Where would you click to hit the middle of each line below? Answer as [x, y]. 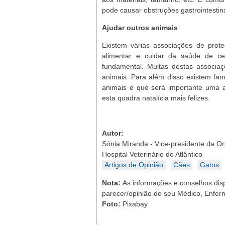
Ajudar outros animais [140, 28]
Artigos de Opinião [134, 165]
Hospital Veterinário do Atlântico [152, 154]
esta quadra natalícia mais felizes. [156, 98]
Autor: [114, 133]
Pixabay [135, 204]
